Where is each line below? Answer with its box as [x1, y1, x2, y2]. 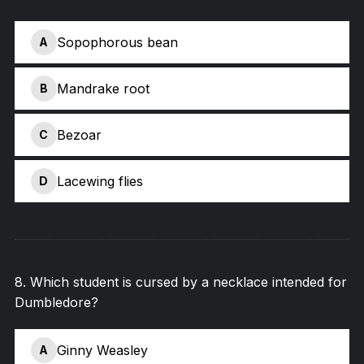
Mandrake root [56, 80, 149, 97]
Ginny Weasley [56, 341, 148, 358]
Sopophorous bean [56, 33, 178, 50]
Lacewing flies [56, 172, 143, 189]
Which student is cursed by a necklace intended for [29, 274, 347, 290]
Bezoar [56, 126, 102, 143]
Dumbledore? [14, 294, 98, 310]
